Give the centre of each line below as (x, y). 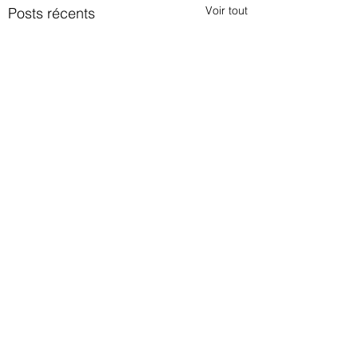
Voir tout (227, 10)
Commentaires (59, 330)
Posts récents (52, 13)
